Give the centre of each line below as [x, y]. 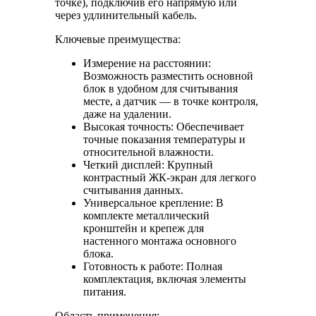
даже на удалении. [127, 114]
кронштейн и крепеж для [144, 229]
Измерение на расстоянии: [147, 63]
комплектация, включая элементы [165, 279]
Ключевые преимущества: [118, 39]
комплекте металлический [146, 216]
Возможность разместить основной [168, 76]
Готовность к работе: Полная [153, 267]
